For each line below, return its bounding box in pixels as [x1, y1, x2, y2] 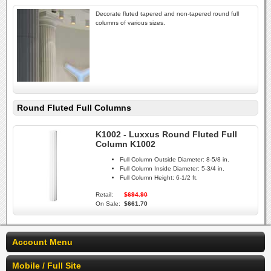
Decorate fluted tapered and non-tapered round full [96, 10, 239, 17]
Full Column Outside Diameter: [120, 156, 204, 163]
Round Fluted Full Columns [17, 103, 131, 113]
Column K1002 [96, 139, 155, 149]
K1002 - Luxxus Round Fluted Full [96, 129, 237, 139]
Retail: [96, 191, 113, 198]
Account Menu [12, 237, 73, 247]
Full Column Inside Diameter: [120, 165, 200, 172]
